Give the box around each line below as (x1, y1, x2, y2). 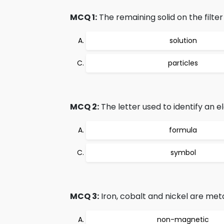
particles (168, 58, 198, 68)
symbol (170, 147, 196, 157)
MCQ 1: (70, 11, 97, 23)
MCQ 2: (70, 101, 99, 112)
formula (169, 125, 197, 135)
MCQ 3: (70, 190, 99, 202)
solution (169, 35, 197, 45)
